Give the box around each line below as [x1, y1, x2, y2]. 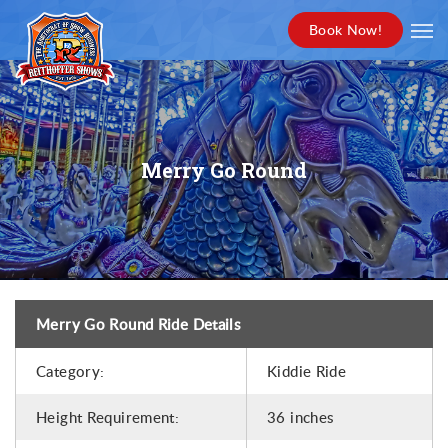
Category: [36, 360, 105, 381]
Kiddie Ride [267, 360, 347, 381]
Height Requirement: [36, 406, 180, 427]
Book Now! [308, 20, 382, 39]
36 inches [267, 406, 335, 427]
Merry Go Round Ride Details [36, 313, 242, 334]
